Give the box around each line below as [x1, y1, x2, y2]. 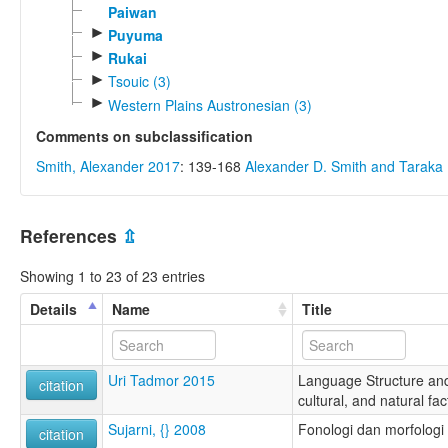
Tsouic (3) [107, 71, 171, 92]
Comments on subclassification [36, 125, 253, 146]
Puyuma [107, 24, 163, 45]
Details [30, 299, 77, 320]
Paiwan [107, 2, 157, 23]
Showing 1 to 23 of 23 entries [20, 266, 205, 287]
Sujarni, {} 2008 [108, 419, 206, 440]
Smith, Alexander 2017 [36, 155, 180, 176]
